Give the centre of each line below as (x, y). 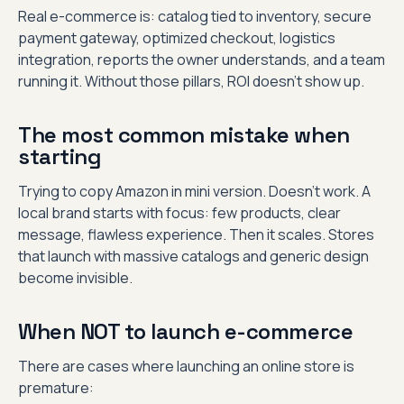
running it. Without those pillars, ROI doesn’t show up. (191, 81)
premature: (56, 388)
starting (60, 156)
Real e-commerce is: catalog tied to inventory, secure (195, 16)
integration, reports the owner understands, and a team (202, 60)
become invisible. (75, 278)
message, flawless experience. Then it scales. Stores (196, 234)
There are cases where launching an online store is (186, 366)
